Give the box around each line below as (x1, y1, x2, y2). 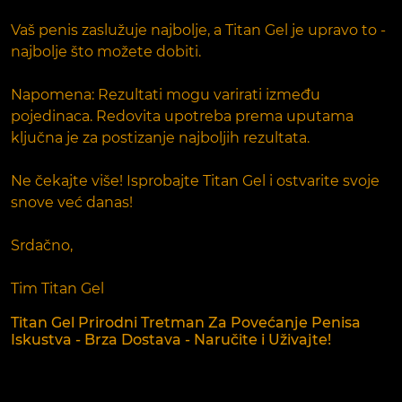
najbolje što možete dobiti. (11, 42, 201, 60)
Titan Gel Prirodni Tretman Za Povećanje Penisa (11, 313, 361, 331)
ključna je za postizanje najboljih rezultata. (11, 128, 310, 146)
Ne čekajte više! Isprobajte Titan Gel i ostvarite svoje (11, 171, 380, 189)
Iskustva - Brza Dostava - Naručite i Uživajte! (11, 330, 331, 348)
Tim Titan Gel (11, 279, 104, 297)
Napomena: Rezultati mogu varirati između (11, 85, 320, 103)
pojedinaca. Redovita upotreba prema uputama (11, 107, 354, 125)
